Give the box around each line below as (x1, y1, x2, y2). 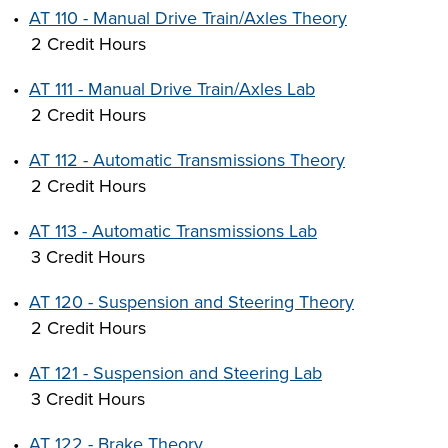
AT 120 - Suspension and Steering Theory (29, 291, 354, 313)
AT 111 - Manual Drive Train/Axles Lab (29, 78, 315, 100)
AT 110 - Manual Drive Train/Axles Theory (29, 7, 347, 29)
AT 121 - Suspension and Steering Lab (29, 362, 322, 384)
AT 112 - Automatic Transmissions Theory (29, 149, 345, 171)
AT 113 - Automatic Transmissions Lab (29, 220, 317, 242)
